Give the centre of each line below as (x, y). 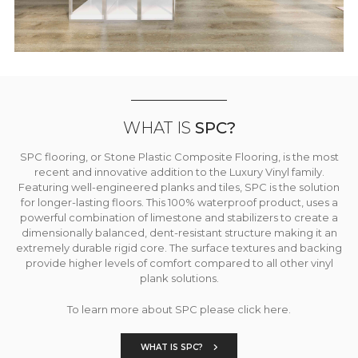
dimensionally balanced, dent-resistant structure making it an (179, 233)
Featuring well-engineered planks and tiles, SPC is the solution (179, 187)
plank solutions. (179, 278)
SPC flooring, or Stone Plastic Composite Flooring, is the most (179, 157)
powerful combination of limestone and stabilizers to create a (179, 218)
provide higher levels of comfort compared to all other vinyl (179, 263)
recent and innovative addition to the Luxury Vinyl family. (179, 172)
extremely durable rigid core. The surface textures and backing (179, 248)
